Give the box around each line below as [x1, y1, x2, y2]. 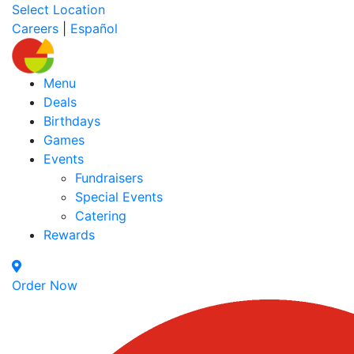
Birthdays [43, 113, 100, 129]
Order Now [12, 277, 77, 293]
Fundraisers [75, 170, 143, 186]
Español [70, 21, 118, 36]
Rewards [43, 227, 95, 243]
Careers [12, 21, 58, 36]
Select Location [12, 2, 105, 17]
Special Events [75, 189, 163, 205]
